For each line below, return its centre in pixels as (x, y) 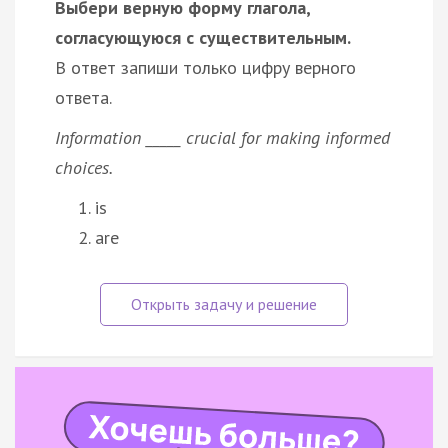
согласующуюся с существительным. (203, 37)
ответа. (83, 97)
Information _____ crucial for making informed (222, 137)
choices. (84, 167)
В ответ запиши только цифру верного (205, 67)
